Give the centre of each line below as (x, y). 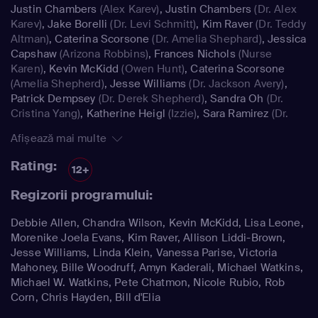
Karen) (27, 68)
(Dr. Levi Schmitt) (152, 24)
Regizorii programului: (82, 195)
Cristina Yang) (46, 113)
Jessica (287, 39)
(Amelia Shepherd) (57, 83)
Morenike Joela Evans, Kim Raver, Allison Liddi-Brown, (148, 237)
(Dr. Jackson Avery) (235, 83)
